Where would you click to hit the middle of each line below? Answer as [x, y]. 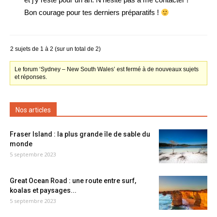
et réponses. [31, 77]
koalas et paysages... [43, 190]
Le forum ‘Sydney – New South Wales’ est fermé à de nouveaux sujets [107, 69]
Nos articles [33, 110]
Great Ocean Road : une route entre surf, [73, 181]
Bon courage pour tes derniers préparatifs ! [93, 12]
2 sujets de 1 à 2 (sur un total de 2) [55, 49]
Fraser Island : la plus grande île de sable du [80, 134]
